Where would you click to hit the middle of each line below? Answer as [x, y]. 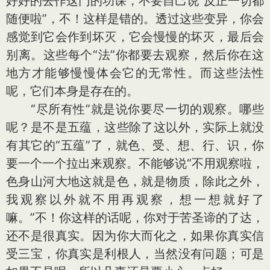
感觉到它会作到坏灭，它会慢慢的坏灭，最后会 [135, 37]
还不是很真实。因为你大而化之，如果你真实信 [135, 236]
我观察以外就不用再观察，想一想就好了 [135, 199]
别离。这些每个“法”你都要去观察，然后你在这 [135, 55]
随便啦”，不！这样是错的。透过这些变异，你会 [135, 19]
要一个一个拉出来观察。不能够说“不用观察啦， [135, 163]
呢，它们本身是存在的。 [72, 91]
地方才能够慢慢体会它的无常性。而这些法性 [135, 73]
